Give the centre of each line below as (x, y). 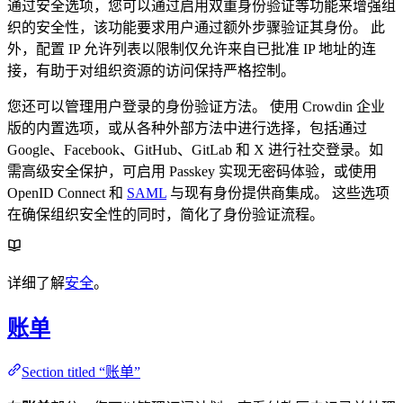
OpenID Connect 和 (67, 193)
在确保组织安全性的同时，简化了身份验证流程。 (166, 214)
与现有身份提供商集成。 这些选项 (278, 193)
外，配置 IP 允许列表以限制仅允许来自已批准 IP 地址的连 (192, 49)
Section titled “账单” (81, 372)
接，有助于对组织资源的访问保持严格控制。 (151, 70)
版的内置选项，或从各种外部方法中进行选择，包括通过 (187, 128)
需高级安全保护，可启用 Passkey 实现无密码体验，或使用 (192, 171)
